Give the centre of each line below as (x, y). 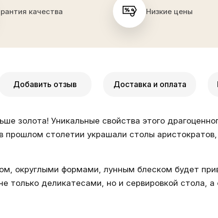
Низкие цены (169, 11)
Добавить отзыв (45, 84)
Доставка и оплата (150, 84)
